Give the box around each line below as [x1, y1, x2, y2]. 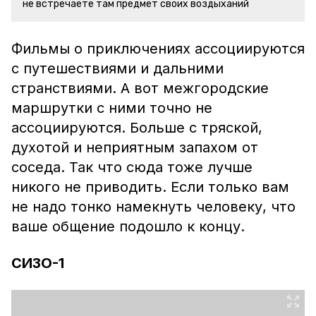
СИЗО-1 [11, 255, 64, 272]
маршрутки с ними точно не [11, 99, 212, 116]
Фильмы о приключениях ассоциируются [11, 40, 305, 57]
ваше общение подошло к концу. [11, 218, 245, 235]
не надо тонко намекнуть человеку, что [11, 198, 296, 215]
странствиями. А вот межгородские [11, 80, 269, 97]
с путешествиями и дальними [11, 60, 224, 77]
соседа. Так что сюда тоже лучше [11, 159, 253, 176]
